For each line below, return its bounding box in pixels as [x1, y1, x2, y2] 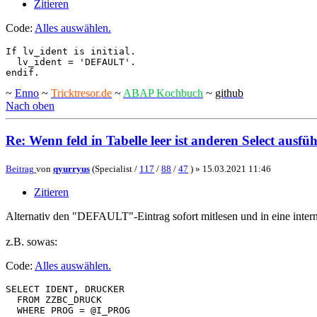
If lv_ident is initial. [6, 46, 136, 57]
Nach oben [6, 100, 54, 113]
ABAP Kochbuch [123, 87, 203, 100]
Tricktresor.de [51, 87, 112, 100]
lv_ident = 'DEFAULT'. [6, 57, 136, 68]
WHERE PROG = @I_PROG [6, 304, 130, 316]
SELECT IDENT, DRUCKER [6, 283, 125, 294]
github [215, 87, 243, 100]
